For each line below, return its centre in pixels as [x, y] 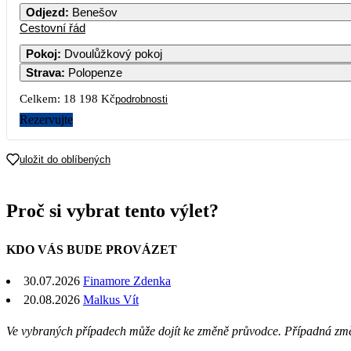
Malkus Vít [111, 299]
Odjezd [45, 12]
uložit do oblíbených [65, 159]
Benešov [95, 12]
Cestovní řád [52, 27]
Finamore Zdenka [127, 280]
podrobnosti [141, 99]
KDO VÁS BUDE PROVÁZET [92, 249]
